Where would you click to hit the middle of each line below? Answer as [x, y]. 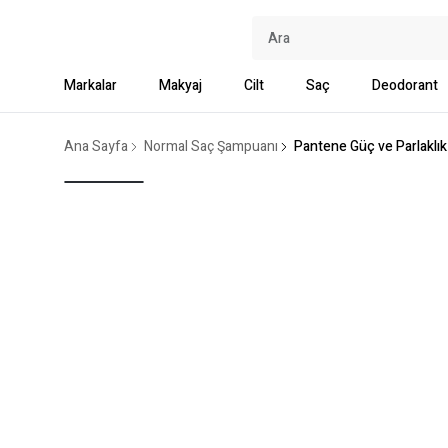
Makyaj [180, 85]
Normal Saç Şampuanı [211, 146]
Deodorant [405, 85]
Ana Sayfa [96, 146]
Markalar [90, 85]
